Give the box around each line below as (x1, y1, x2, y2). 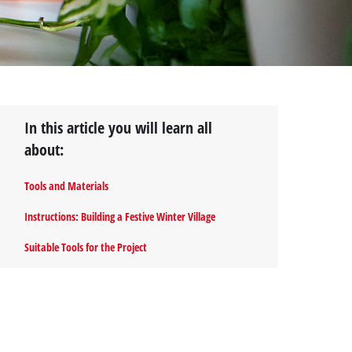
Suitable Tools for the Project (24, 240, 148, 255)
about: (24, 137, 64, 160)
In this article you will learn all (24, 115, 213, 138)
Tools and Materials (24, 178, 109, 194)
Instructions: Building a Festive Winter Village (24, 209, 216, 225)
